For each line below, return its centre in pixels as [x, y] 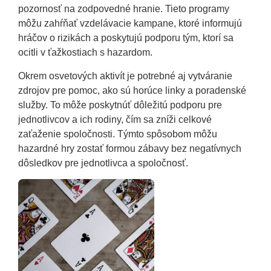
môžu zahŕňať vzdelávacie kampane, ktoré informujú [130, 24]
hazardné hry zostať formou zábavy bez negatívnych [130, 148]
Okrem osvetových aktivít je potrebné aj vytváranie [125, 76]
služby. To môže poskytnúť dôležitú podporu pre [120, 105]
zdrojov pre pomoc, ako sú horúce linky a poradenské [132, 90]
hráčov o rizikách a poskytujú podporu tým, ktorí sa [126, 38]
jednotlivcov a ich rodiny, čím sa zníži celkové [115, 119]
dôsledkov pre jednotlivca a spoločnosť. [103, 163]
